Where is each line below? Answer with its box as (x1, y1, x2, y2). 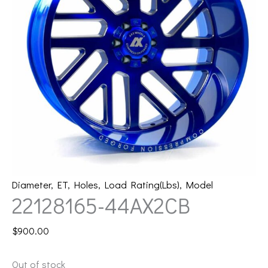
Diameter (12, 178, 51, 191)
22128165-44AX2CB (12, 190, 190, 220)
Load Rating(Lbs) (105, 178, 179, 191)
